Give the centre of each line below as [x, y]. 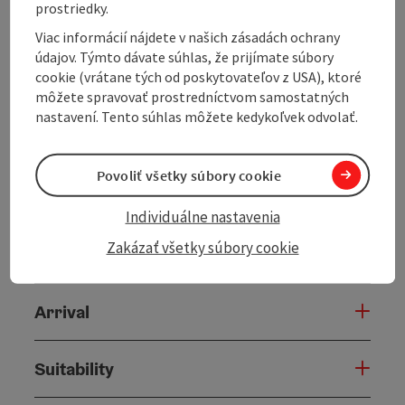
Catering [69, 254]
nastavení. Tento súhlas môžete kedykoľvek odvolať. [197, 116]
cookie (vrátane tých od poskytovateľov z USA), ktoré [199, 76]
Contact [66, 27]
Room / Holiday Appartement [150, 141]
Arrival [62, 311]
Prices [61, 198]
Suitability [74, 368]
